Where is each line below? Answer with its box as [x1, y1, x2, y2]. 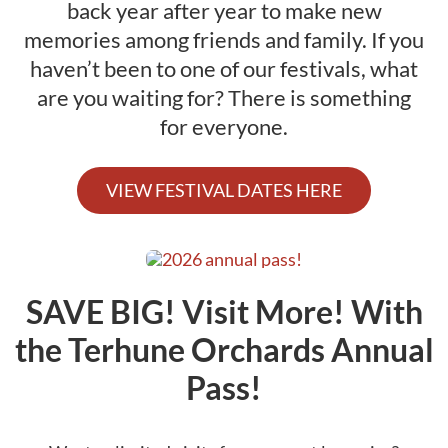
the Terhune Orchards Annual [14, 329, 434, 369]
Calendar [183, 55, 265, 89]
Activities [180, 18, 268, 52]
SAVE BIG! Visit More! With [25, 291, 423, 331]
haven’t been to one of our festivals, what [30, 54, 418, 82]
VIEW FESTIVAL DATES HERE [106, 179, 342, 202]
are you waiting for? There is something [37, 83, 411, 111]
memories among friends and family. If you [24, 25, 424, 53]
